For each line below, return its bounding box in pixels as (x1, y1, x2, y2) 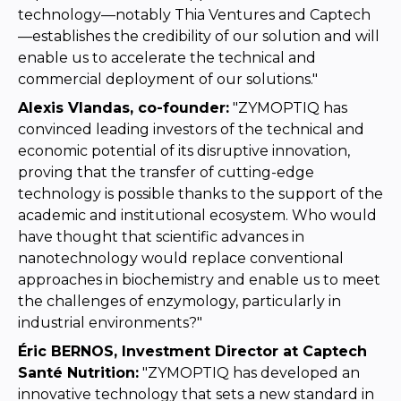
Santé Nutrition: (18, 363, 139, 381)
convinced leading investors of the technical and (18, 120, 364, 138)
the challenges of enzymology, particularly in (18, 292, 341, 310)
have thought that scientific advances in (18, 227, 304, 245)
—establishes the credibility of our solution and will (18, 27, 380, 45)
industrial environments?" (18, 313, 202, 331)
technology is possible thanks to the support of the (18, 184, 383, 202)
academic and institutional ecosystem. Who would (18, 206, 377, 224)
